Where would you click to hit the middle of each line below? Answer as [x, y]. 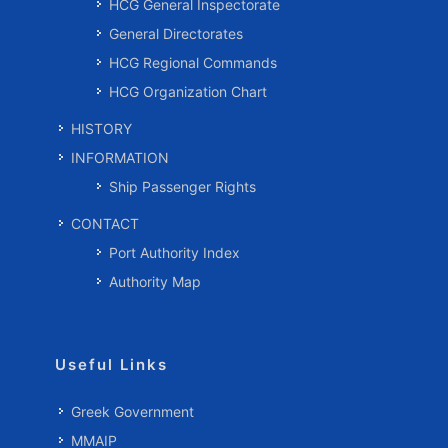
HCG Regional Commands [193, 62]
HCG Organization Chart [188, 91]
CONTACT [105, 223]
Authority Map [155, 281]
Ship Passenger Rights [182, 186]
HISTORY [101, 128]
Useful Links [111, 364]
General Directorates [176, 33]
